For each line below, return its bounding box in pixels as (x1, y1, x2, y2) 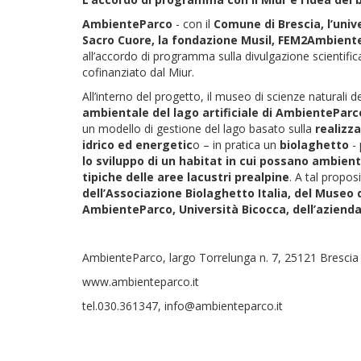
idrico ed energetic (82, 136, 193, 152)
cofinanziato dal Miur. (82, 64, 197, 80)
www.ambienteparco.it (82, 273, 199, 289)
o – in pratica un (193, 136, 280, 152)
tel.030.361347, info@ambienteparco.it (82, 297, 283, 313)
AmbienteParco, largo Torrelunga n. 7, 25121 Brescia (82, 249, 359, 265)
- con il (172, 15, 214, 31)
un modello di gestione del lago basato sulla (82, 120, 315, 136)
